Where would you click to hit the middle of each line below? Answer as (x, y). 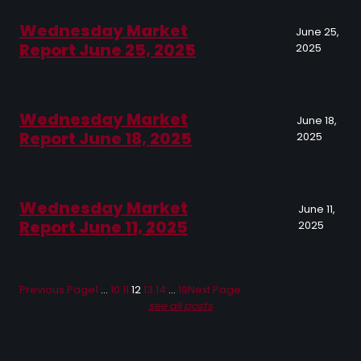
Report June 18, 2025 (106, 139)
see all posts (180, 306)
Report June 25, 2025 (108, 50)
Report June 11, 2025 (104, 228)
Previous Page (57, 290)
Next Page (214, 290)
